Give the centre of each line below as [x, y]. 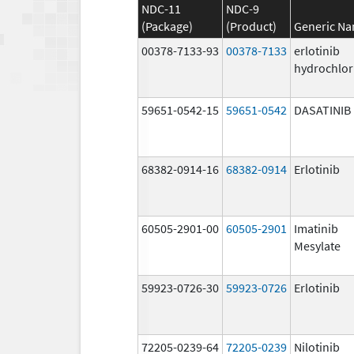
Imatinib [316, 228]
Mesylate [317, 245]
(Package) [167, 26]
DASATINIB [322, 109]
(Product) [251, 26]
